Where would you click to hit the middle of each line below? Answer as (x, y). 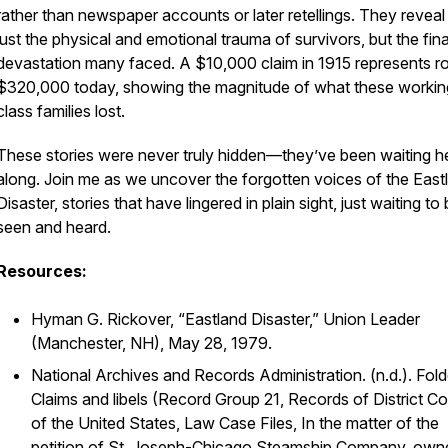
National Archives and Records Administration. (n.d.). (223, 375)
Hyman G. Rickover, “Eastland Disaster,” (177, 319)
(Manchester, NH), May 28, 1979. (151, 343)
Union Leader (371, 319)
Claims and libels (89, 399)
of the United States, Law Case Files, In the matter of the (235, 423)
